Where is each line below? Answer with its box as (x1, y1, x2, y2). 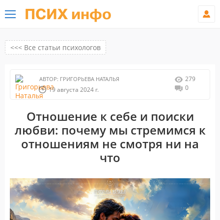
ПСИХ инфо (25, 4, 111, 25)
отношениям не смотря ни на (21, 136, 199, 152)
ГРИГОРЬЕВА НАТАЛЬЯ (58, 75, 119, 82)
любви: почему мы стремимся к (14, 122, 206, 138)
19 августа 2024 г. (49, 85, 99, 94)
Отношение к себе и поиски (26, 108, 194, 124)
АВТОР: (39, 75, 58, 82)
